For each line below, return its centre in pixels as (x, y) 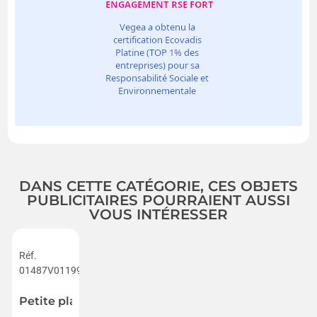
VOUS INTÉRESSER (158, 214)
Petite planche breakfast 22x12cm (117, 301)
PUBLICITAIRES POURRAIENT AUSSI (158, 200)
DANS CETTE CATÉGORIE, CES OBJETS (158, 186)
